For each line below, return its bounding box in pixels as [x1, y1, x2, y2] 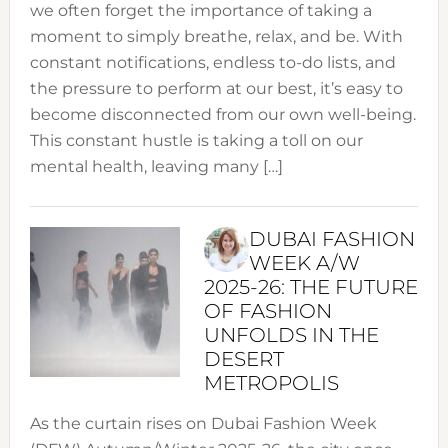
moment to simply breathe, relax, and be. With [29, 27, 403, 47]
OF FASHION [203, 299, 332, 324]
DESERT [203, 347, 284, 372]
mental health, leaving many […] [29, 157, 283, 177]
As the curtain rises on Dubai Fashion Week [29, 414, 377, 434]
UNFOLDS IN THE [203, 323, 379, 348]
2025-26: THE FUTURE [203, 275, 418, 300]
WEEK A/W [248, 251, 360, 276]
